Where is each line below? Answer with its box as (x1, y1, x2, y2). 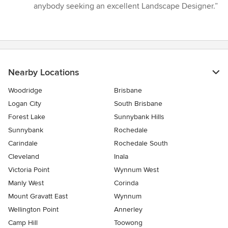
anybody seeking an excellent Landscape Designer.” (34, 1, 218, 12)
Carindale (8, 139, 38, 148)
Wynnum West (114, 165, 159, 175)
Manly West (8, 179, 44, 188)
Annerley (114, 205, 142, 214)
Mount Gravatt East (8, 192, 68, 201)
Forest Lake (8, 112, 45, 122)
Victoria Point (8, 165, 49, 175)
